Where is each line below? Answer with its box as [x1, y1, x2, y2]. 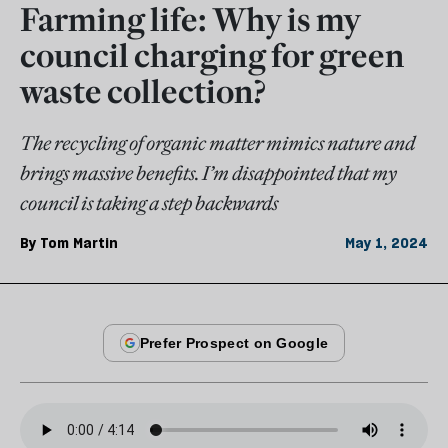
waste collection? [20, 72, 266, 113]
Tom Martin [40, 234, 118, 253]
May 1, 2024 [345, 234, 428, 253]
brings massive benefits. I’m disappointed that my [20, 161, 397, 186]
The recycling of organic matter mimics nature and [20, 131, 415, 156]
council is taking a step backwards [20, 191, 278, 216]
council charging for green [20, 36, 405, 77]
